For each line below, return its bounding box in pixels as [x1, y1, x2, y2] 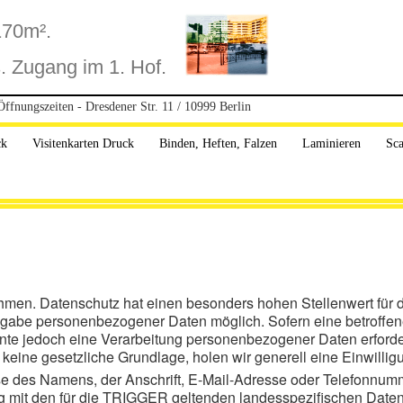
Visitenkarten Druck [32, 137, 134, 150]
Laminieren [302, 137, 361, 150]
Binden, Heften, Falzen [159, 137, 277, 150]
